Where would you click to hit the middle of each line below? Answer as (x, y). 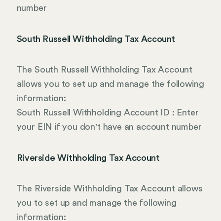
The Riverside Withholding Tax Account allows (110, 189)
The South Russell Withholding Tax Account (105, 70)
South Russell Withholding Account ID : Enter (108, 113)
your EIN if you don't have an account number (109, 127)
